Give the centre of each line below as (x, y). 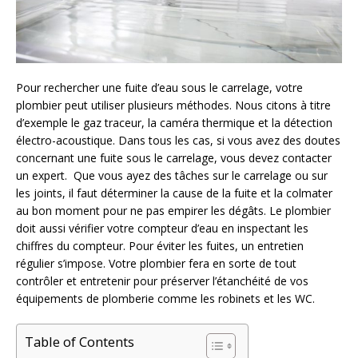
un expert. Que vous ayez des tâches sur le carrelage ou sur (172, 176)
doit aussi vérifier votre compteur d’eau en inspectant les (162, 229)
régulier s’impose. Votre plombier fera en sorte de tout (156, 264)
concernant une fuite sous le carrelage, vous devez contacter (174, 158)
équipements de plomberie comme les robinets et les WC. (165, 299)
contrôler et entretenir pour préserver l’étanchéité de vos (162, 281)
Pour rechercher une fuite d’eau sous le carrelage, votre (159, 88)
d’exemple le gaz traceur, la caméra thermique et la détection (174, 123)
